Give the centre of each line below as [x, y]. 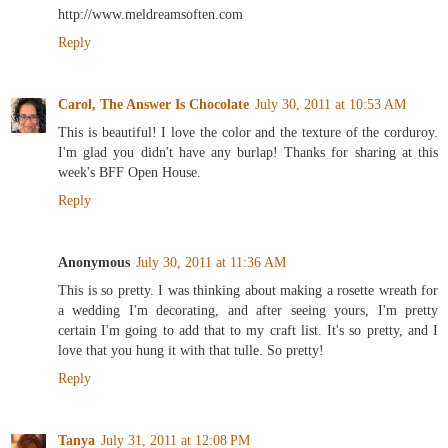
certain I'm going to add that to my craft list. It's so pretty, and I [248, 330]
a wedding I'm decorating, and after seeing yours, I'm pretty [248, 310]
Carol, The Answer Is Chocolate [153, 104]
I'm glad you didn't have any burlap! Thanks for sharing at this [248, 152]
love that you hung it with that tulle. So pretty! [191, 350]
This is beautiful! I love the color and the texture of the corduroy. [248, 132]
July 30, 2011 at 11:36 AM [211, 262]
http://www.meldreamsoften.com [150, 14]
